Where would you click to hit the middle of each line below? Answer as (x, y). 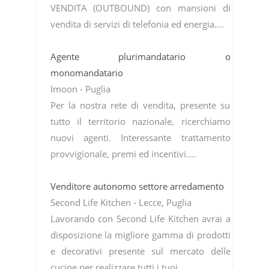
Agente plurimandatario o (140, 56)
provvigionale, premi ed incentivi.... (124, 153)
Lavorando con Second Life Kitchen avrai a (140, 218)
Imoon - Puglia (81, 89)
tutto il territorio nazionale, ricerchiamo (140, 121)
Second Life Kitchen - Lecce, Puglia (122, 202)
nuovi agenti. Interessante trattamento (140, 137)
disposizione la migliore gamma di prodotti (140, 234)
